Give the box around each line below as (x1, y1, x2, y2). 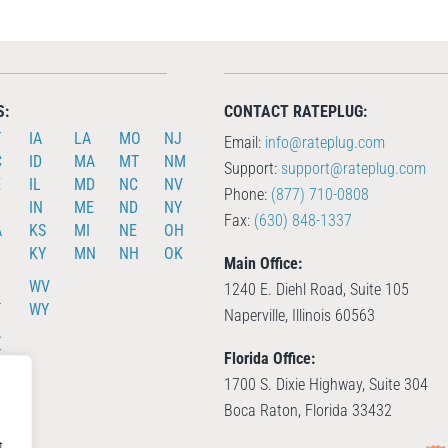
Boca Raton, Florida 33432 (224, 400, 392, 420)
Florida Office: (224, 348, 315, 368)
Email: (224, 132, 265, 152)
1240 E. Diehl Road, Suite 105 (224, 279, 409, 299)
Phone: (224, 184, 271, 204)
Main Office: (224, 253, 302, 273)
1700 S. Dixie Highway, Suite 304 (224, 374, 428, 394)
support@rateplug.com (281, 158, 426, 178)
